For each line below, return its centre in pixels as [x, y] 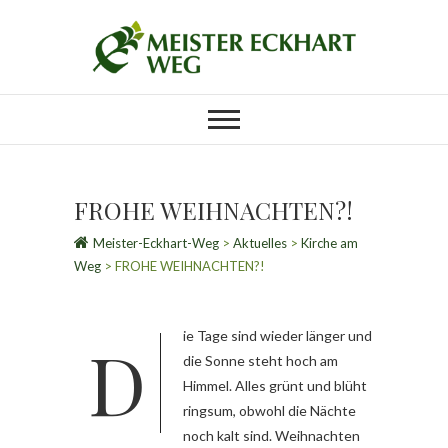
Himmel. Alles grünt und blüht [275, 386]
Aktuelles [260, 243]
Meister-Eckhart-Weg [156, 243]
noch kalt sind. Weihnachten [271, 436]
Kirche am [329, 243]
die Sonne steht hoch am [260, 361]
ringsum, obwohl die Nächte [269, 411]
